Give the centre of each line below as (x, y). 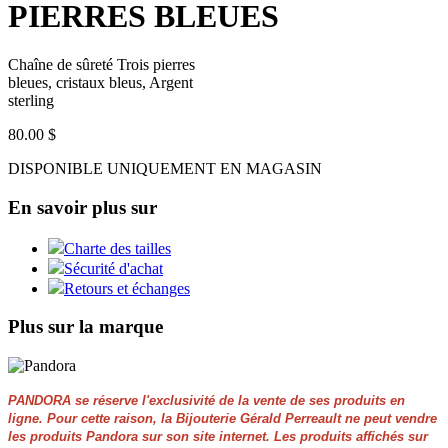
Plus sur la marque (85, 327)
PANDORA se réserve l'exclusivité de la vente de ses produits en (206, 401)
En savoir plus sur (82, 208)
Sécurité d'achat (113, 268)
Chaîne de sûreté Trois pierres (101, 65)
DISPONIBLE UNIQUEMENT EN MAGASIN (165, 169)
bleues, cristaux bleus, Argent (100, 83)
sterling (31, 101)
